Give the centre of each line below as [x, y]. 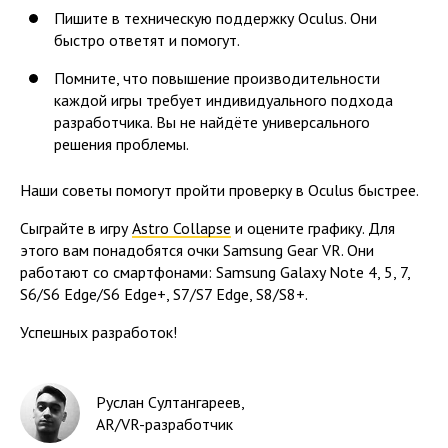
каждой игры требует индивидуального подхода [223, 99]
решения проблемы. [121, 143]
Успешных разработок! [98, 331]
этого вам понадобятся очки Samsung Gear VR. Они [197, 249]
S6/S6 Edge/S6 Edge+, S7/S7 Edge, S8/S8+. [164, 293]
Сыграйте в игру [76, 227]
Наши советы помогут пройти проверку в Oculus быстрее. [219, 189]
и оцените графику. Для [313, 227]
